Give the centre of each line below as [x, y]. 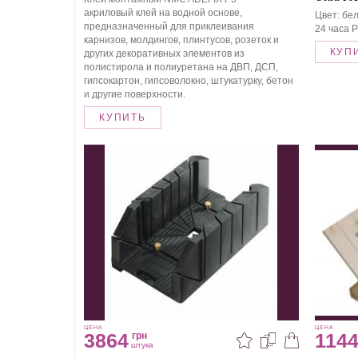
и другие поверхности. [135, 95]
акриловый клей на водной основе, [163, 13]
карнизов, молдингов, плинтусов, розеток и [181, 40]
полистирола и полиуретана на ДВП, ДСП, [181, 68]
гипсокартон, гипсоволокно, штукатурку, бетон [189, 81]
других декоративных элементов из [164, 54]
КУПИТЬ [123, 118]
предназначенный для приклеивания [169, 27]
